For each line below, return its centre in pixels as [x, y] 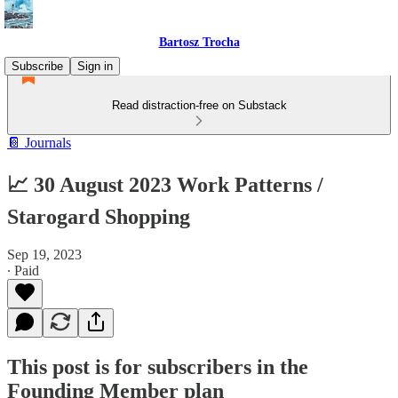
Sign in [95, 66]
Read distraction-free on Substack [199, 105]
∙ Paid [23, 270]
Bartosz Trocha [199, 42]
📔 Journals [39, 143]
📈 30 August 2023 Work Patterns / [165, 184]
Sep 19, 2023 [44, 254]
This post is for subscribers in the [158, 366]
